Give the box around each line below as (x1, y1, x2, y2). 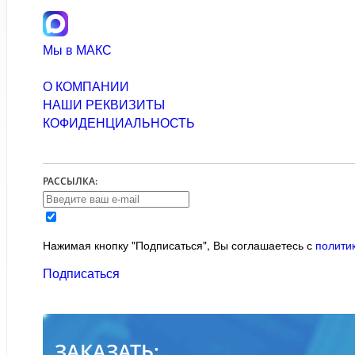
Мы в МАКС (43, 40, 112, 59)
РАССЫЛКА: (43, 174, 97, 188)
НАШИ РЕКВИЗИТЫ (43, 94, 165, 113)
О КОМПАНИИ (43, 76, 129, 95)
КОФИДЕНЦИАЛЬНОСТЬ (43, 113, 195, 132)
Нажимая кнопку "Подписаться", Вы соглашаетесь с (43, 236, 315, 253)
